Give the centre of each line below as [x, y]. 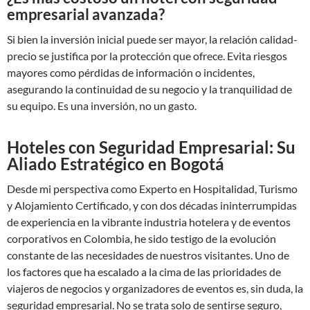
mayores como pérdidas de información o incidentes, [131, 72]
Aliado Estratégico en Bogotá [116, 164]
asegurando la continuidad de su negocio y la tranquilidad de [149, 89]
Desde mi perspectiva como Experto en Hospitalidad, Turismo [152, 189]
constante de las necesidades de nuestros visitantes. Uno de [148, 255]
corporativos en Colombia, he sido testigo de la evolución [142, 238]
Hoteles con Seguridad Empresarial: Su [151, 147]
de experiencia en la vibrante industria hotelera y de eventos [149, 222]
